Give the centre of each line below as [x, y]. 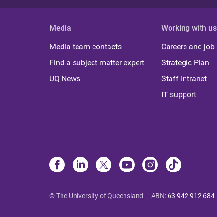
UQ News [65, 78]
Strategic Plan [186, 62]
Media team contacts [85, 46]
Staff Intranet [184, 78]
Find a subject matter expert [97, 62]
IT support [179, 94]
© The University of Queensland [96, 195]
